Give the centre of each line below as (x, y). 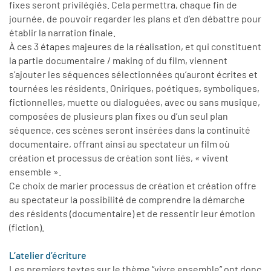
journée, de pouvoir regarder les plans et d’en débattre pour (135, 19)
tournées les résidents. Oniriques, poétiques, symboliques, (134, 88)
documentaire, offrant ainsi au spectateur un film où (119, 144)
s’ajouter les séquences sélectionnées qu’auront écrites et (133, 74)
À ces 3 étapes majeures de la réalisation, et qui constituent (135, 47)
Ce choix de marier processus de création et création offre (133, 186)
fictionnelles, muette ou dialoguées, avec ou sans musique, (135, 102)
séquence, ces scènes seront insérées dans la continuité (130, 130)
